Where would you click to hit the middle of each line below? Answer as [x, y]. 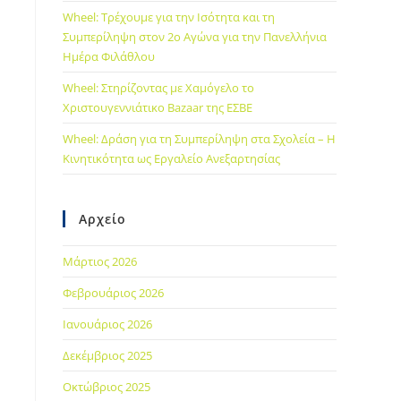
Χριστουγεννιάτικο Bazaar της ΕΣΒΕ [158, 107]
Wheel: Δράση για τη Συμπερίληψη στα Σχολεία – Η [199, 139]
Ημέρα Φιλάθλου [109, 56]
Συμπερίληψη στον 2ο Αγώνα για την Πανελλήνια [195, 37]
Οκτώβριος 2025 [107, 387]
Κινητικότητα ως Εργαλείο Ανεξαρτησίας [171, 158]
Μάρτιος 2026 [100, 261]
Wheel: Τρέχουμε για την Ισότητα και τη [169, 17]
